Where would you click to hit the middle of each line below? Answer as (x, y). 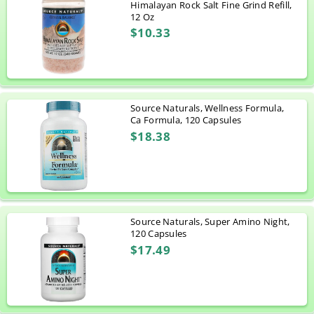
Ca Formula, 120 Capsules (186, 120)
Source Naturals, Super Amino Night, (210, 222)
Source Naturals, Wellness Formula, (207, 108)
